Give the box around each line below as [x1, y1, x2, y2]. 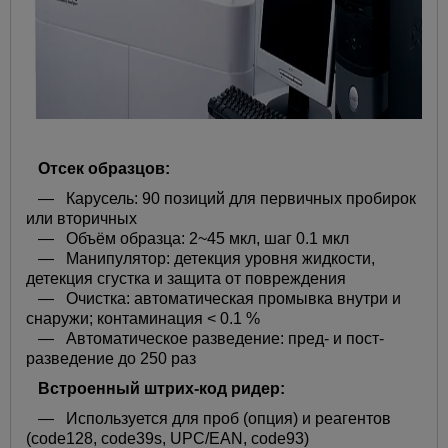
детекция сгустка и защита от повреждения [26, 270, 346, 288]
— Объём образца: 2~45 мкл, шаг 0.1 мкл [26, 230, 349, 248]
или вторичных [26, 210, 137, 228]
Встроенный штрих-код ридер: [26, 380, 285, 398]
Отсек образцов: [26, 160, 170, 178]
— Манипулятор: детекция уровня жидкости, [26, 250, 375, 268]
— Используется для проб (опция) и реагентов [26, 410, 391, 428]
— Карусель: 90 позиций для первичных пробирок [26, 190, 416, 208]
